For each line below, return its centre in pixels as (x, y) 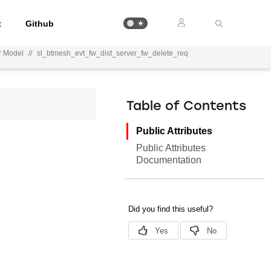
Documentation (169, 160)
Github (40, 23)
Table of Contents (187, 107)
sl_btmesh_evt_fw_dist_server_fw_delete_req (113, 53)
